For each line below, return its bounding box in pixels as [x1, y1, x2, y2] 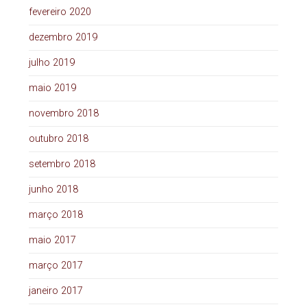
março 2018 [28, 209, 83, 221]
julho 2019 [28, 57, 75, 69]
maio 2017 [28, 234, 76, 247]
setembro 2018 [28, 158, 95, 171]
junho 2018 [28, 184, 78, 196]
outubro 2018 [28, 133, 88, 145]
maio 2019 [28, 82, 76, 95]
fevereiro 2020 [28, 6, 91, 19]
